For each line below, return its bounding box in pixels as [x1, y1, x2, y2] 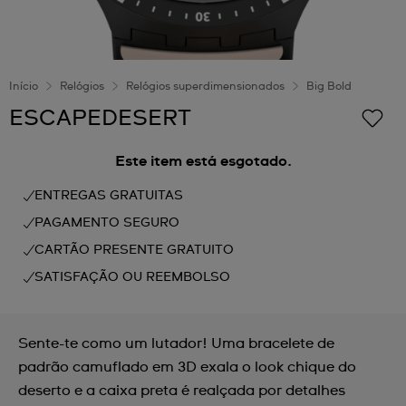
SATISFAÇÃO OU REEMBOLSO [34, 271, 230, 284]
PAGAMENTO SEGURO [34, 217, 179, 229]
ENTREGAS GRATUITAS [34, 189, 183, 202]
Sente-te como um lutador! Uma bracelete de [18, 336, 334, 351]
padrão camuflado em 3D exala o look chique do [18, 360, 356, 374]
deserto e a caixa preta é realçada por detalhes [18, 383, 345, 398]
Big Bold [306, 82, 352, 92]
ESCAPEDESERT [9, 108, 191, 130]
